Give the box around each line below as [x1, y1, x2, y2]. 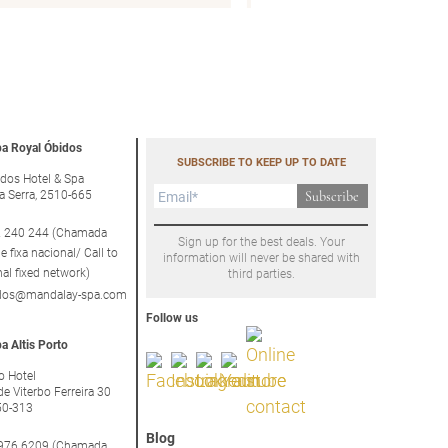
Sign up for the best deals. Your [177, 234, 345, 249]
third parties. [227, 266, 295, 281]
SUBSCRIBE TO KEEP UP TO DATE [176, 155, 346, 169]
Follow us [146, 310, 198, 325]
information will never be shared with [162, 250, 360, 265]
